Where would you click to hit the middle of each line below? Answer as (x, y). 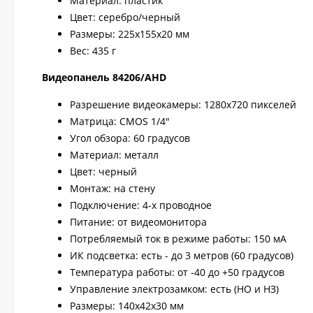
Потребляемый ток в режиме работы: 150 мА (178, 239)
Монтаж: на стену (112, 188)
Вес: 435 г (93, 51)
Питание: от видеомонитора (138, 222)
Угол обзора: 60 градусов (130, 138)
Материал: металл (114, 155)
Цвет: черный (103, 172)
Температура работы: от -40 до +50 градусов (177, 272)
